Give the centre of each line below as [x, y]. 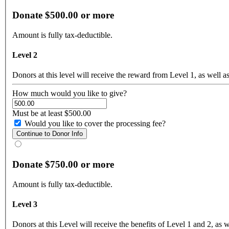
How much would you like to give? [70, 94]
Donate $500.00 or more [63, 15]
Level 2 [25, 55]
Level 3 [25, 204]
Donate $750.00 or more [63, 164]
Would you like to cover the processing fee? [95, 124]
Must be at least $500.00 [52, 113]
